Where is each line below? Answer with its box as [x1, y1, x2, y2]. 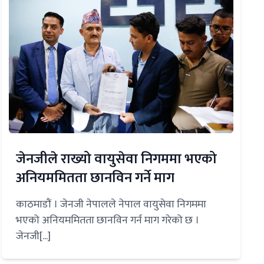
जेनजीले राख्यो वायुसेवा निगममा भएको [15, 147, 217, 171]
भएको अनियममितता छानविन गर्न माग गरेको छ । [15, 212, 199, 230]
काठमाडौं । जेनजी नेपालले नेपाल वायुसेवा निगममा [15, 196, 206, 214]
